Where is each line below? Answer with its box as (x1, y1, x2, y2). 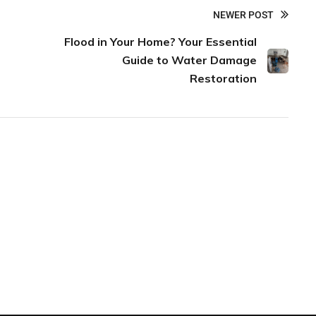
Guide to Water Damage (121, 53, 257, 68)
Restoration (189, 71, 257, 86)
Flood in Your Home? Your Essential (63, 35, 257, 49)
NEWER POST (213, 9, 274, 21)
